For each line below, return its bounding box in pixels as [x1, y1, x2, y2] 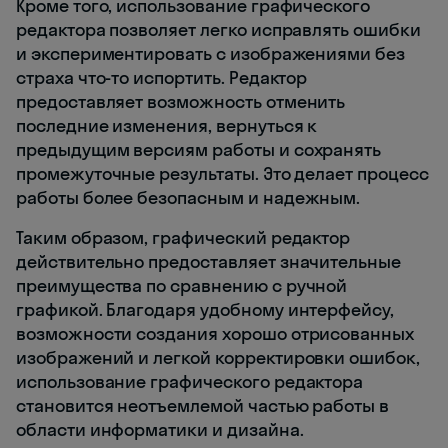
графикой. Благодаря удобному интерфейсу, [16, 298, 395, 322]
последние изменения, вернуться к [16, 114, 318, 138]
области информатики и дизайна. [16, 418, 304, 442]
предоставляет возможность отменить [16, 90, 346, 114]
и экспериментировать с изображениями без [16, 42, 406, 66]
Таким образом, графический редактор [16, 226, 351, 250]
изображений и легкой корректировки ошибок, [16, 346, 420, 370]
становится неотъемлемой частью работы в [16, 394, 390, 418]
